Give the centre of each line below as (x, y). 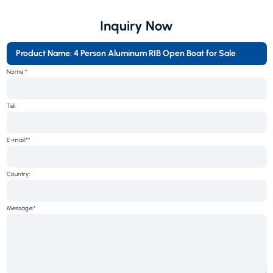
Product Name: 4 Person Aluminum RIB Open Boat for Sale (126, 54)
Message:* (21, 208)
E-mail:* (17, 140)
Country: (18, 174)
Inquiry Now (136, 26)
